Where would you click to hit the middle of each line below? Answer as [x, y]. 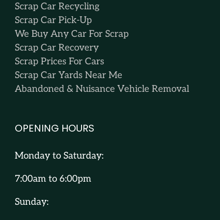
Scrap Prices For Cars [59, 62]
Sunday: [32, 202]
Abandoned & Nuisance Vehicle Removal [102, 89]
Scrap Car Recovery [57, 48]
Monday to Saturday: [59, 156]
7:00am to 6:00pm [53, 179]
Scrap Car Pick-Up [53, 21]
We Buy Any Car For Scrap [72, 34]
